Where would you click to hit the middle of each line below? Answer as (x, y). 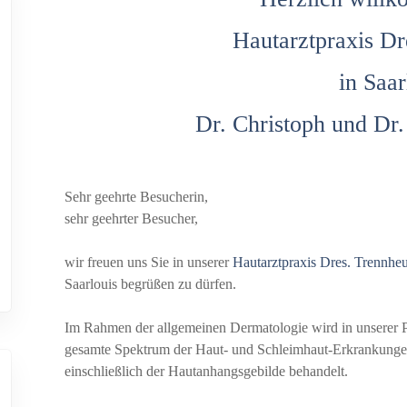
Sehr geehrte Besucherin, (136, 197)
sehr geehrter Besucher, (131, 219)
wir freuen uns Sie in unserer (148, 263)
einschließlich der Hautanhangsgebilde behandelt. (206, 372)
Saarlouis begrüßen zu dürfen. (150, 284)
